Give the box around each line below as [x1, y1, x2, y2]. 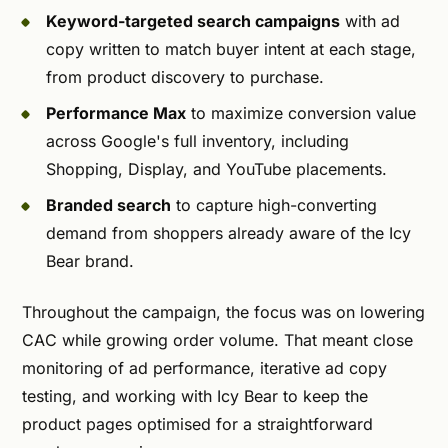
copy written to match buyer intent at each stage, [46, 39, 416, 60]
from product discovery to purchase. [46, 67, 324, 88]
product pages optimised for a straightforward [22, 413, 373, 434]
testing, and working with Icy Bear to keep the [22, 385, 368, 406]
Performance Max [46, 103, 186, 124]
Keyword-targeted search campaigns [46, 11, 340, 32]
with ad [340, 11, 400, 32]
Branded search [46, 195, 171, 216]
